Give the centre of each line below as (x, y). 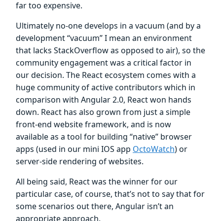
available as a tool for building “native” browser (104, 137)
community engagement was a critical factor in (104, 63)
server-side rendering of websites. (80, 162)
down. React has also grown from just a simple (103, 112)
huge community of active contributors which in (106, 88)
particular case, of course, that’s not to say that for (110, 194)
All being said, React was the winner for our (97, 182)
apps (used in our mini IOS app (74, 149)
